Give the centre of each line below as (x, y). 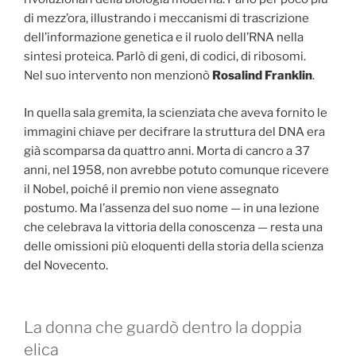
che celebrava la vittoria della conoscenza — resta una (173, 227)
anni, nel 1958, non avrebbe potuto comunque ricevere (176, 170)
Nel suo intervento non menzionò (118, 76)
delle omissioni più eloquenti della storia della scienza (174, 246)
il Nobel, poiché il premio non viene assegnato (151, 189)
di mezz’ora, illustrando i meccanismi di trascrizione (166, 19)
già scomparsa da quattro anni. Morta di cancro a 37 (167, 151)
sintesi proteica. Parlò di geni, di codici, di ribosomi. (165, 57)
